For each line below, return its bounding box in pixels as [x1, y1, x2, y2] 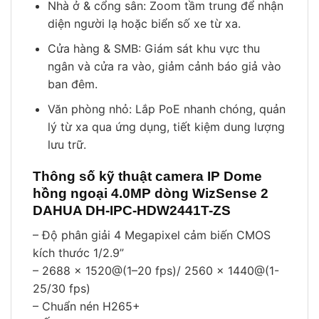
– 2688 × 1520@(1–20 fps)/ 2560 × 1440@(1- [33, 263, 279, 278]
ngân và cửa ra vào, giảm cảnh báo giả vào [47, 59, 281, 74]
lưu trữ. [47, 137, 86, 152]
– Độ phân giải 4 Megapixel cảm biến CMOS [33, 228, 271, 243]
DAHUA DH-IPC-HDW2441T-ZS [33, 203, 231, 219]
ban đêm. [47, 77, 98, 92]
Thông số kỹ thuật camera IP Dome [33, 169, 262, 184]
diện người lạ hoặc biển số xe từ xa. [47, 16, 241, 31]
